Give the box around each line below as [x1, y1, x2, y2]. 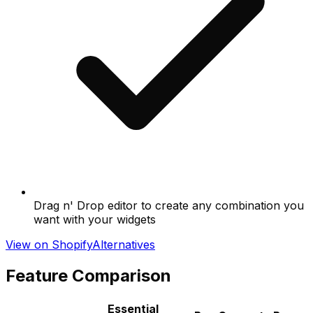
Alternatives [92, 238, 155, 252]
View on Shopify [6, 238, 92, 252]
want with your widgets [34, 212, 156, 227]
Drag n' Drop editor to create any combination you [34, 198, 304, 213]
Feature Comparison [6, 265, 171, 286]
